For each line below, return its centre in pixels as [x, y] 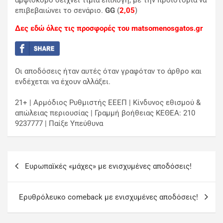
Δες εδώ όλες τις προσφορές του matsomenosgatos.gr [109, 29]
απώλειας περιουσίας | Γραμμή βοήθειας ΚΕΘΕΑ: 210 [105, 113]
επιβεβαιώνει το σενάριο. [60, 11]
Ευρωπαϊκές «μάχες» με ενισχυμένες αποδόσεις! [108, 166]
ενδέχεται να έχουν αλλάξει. [63, 81]
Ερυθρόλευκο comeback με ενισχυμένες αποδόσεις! [109, 197]
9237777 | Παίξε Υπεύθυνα [59, 123]
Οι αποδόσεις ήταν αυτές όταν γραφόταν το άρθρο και [108, 71]
